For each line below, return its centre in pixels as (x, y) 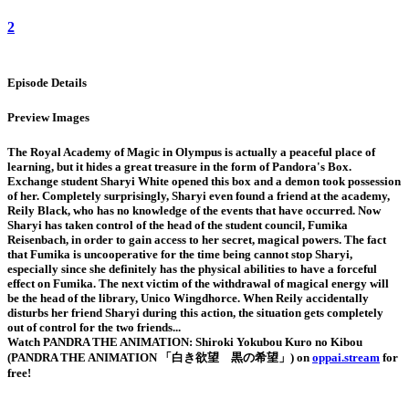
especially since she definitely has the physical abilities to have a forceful (192, 269)
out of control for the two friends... (94, 328)
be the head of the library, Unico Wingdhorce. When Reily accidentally (188, 299)
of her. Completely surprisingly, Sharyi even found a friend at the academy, (199, 196)
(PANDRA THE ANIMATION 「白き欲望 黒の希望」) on (160, 358)
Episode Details (47, 82)
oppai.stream (346, 358)
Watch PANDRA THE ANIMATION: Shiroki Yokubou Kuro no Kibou (185, 342)
